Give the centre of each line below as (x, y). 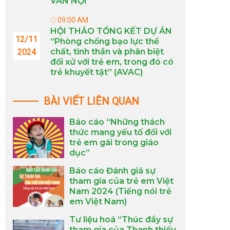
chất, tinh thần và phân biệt (107, 52)
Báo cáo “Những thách (117, 122)
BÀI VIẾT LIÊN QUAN (91, 101)
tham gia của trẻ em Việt (121, 181)
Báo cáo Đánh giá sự (112, 171)
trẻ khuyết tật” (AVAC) (97, 72)
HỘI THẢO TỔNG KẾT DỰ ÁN (111, 31)
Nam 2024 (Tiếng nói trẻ (120, 191)
